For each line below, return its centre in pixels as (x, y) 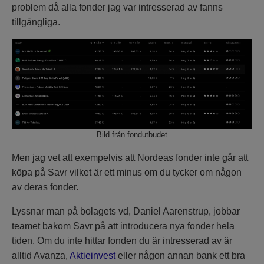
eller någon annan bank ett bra (180, 256)
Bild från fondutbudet (132, 135)
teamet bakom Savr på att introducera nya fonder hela (123, 226)
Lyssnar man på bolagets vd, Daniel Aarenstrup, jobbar (126, 212)
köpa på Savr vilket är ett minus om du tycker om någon (127, 173)
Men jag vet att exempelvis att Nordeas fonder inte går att (130, 158)
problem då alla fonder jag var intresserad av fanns (117, 7)
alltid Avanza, (41, 256)
